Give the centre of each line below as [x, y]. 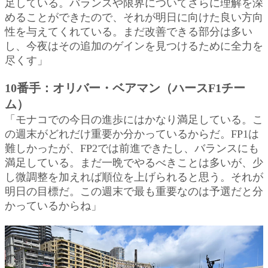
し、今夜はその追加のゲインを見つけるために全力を [134, 46]
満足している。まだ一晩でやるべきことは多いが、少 [134, 162]
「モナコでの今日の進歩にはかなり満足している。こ [134, 119]
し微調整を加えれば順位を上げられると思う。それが [134, 177]
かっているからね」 [53, 205]
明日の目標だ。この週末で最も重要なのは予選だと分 [134, 191]
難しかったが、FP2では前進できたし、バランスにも [132, 148]
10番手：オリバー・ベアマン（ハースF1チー [125, 88]
